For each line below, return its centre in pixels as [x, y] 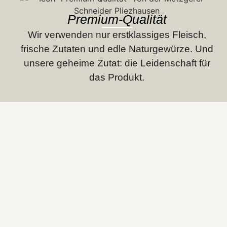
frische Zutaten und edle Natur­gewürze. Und [117, 49]
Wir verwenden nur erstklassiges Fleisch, [117, 35]
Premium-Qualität [117, 19]
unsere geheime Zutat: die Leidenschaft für [117, 63]
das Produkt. [117, 77]
